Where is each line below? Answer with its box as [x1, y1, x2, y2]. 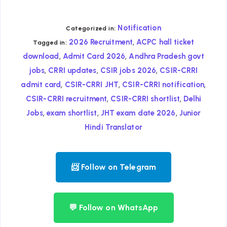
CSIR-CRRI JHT [64, 80, 119, 90]
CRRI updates [48, 66, 97, 75]
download [22, 52, 59, 61]
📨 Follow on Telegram [71, 162, 156, 172]
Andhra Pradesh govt [129, 52, 205, 61]
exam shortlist [47, 108, 97, 118]
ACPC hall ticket [136, 37, 194, 47]
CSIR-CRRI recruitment [26, 94, 107, 104]
